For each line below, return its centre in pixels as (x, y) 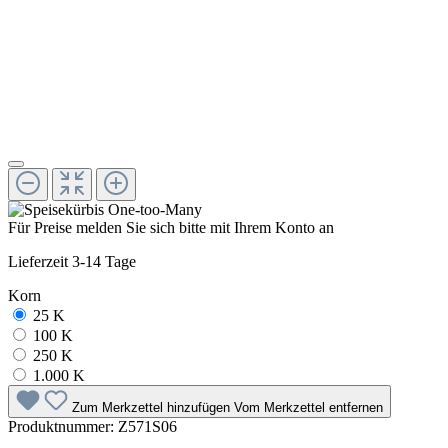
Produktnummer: (63, 426)
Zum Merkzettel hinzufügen (153, 407)
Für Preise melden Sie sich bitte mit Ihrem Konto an (171, 227)
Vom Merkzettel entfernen (308, 407)
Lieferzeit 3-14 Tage (72, 261)
